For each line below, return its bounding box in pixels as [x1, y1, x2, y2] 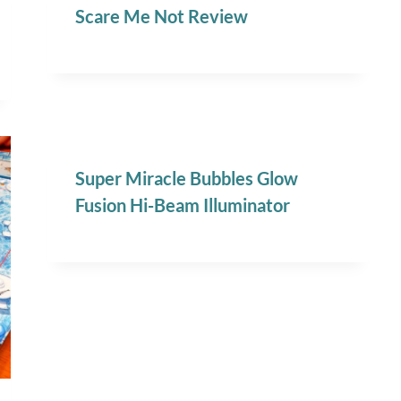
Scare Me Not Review [75, 5, 249, 28]
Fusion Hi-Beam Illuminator [75, 194, 291, 217]
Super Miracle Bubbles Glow [75, 167, 299, 190]
